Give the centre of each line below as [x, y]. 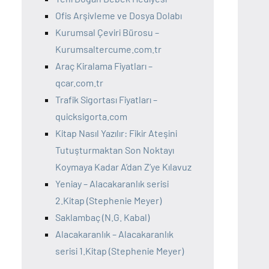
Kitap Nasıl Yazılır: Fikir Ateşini [116, 133]
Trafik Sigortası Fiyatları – [106, 99]
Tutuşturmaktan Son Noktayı [115, 150]
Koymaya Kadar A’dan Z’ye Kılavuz [123, 166]
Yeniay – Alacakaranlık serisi [112, 183]
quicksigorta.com [91, 116]
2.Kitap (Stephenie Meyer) [108, 200]
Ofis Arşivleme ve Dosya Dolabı [119, 15]
